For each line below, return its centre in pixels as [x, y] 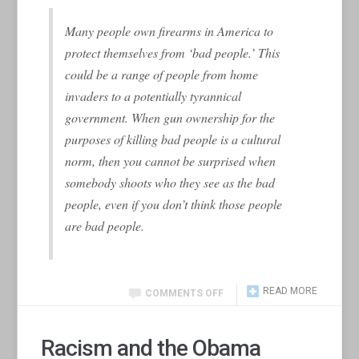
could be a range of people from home [162, 74]
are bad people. [105, 225]
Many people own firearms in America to [169, 30]
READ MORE [290, 290]
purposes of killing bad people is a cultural [173, 139]
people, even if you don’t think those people [174, 204]
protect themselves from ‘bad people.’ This [173, 52]
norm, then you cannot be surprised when [171, 160]
